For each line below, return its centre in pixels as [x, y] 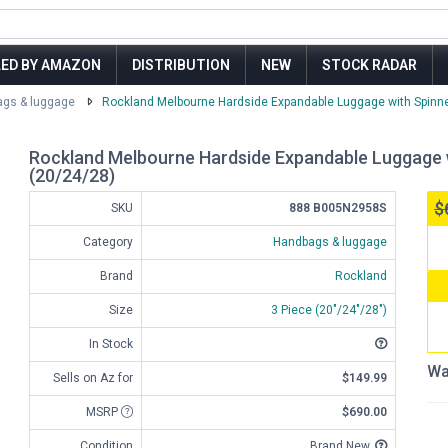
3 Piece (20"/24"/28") [329, 310]
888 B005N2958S [338, 208]
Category [108, 242]
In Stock [111, 344]
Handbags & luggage [330, 242]
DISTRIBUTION [181, 65]
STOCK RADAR [369, 65]
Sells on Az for [93, 378]
